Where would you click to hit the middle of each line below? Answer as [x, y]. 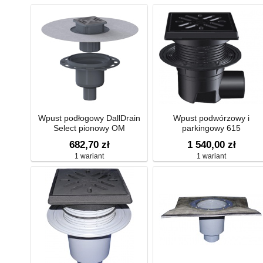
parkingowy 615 [211, 128]
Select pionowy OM [89, 128]
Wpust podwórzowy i [211, 118]
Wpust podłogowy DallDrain [89, 118]
